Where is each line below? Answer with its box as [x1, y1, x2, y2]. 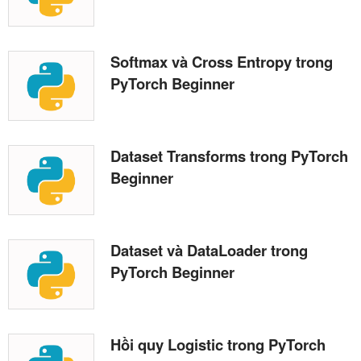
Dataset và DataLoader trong [110, 239, 308, 261]
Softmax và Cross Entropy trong [110, 50, 333, 73]
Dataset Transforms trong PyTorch [110, 144, 348, 167]
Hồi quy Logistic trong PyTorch [110, 333, 326, 355]
